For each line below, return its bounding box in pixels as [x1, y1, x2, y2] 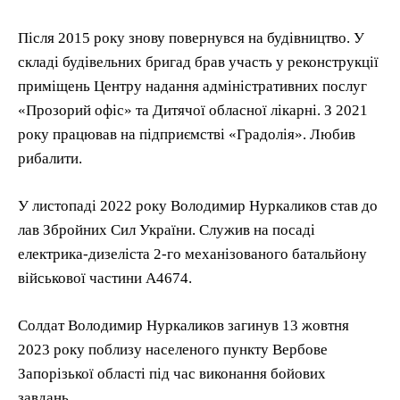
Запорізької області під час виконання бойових [18, 364, 326, 382]
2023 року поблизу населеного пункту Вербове [18, 340, 328, 358]
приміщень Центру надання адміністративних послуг [18, 77, 367, 95]
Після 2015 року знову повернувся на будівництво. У [18, 29, 364, 46]
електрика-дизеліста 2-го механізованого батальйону [18, 245, 367, 262]
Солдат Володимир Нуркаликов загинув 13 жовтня [18, 316, 349, 334]
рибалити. [18, 149, 82, 167]
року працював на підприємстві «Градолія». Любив [18, 125, 355, 143]
